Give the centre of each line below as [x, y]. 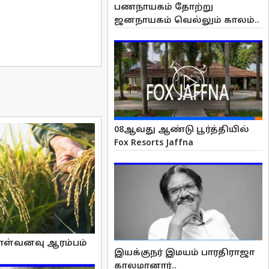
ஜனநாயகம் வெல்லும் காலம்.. [187, 21]
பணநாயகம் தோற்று [164, 8]
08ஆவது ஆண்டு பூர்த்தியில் [182, 130]
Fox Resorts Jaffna [154, 144]
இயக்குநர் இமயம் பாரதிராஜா [185, 253]
